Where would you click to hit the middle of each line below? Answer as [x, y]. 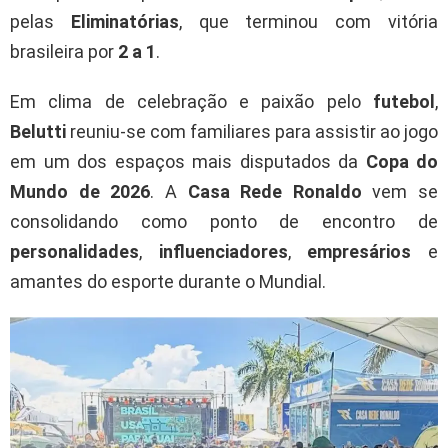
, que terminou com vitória [308, 22]
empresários [359, 252]
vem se [399, 192]
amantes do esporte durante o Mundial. [168, 282]
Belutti [38, 132]
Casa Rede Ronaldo [274, 192]
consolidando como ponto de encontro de [224, 222]
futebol [404, 102]
